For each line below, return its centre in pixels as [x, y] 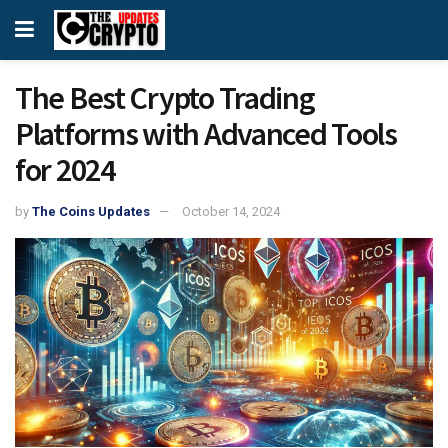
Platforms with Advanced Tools [206, 134]
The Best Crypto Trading [165, 98]
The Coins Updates [91, 211]
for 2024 [65, 170]
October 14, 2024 [231, 211]
